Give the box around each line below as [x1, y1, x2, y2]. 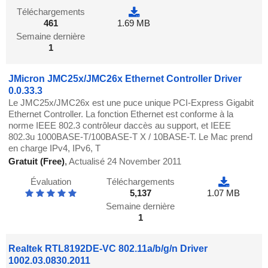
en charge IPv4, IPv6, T [8, 143, 101, 154]
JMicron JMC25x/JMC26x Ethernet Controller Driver [8, 74, 242, 84]
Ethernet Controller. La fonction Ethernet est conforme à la [8, 109, 234, 120]
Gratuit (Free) [8, 156, 65, 167]
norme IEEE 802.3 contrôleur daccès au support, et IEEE [8, 120, 232, 131]
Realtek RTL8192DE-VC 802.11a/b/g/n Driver [8, 243, 208, 254]
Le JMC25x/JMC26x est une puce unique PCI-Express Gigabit [8, 98, 254, 108]
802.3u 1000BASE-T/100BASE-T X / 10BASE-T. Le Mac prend [8, 132, 253, 142]
